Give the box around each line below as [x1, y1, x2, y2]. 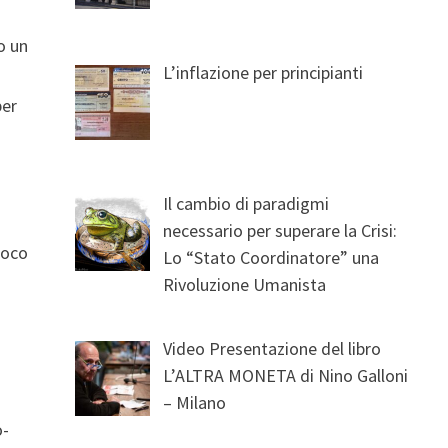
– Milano [163, 391, 227, 415]
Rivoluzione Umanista [163, 273, 327, 297]
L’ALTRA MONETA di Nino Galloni [163, 364, 409, 388]
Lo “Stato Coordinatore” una [163, 246, 380, 270]
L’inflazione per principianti [163, 61, 364, 85]
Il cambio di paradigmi [163, 192, 330, 216]
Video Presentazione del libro [163, 337, 382, 361]
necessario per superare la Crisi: [163, 219, 398, 243]
